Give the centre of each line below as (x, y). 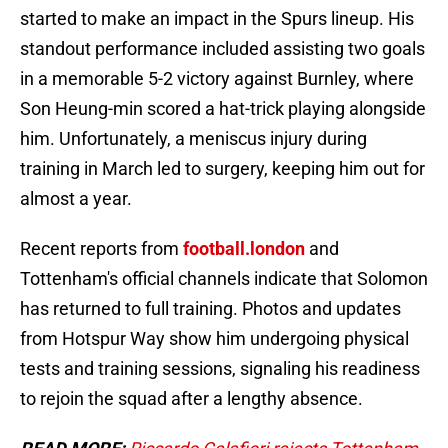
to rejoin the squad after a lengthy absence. (191, 399)
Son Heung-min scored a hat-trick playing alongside (223, 109)
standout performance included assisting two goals (222, 49)
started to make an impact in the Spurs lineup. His (217, 19)
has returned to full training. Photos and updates (210, 309)
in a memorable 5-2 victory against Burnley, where (217, 79)
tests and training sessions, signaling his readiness (220, 369)
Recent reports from (101, 249)
